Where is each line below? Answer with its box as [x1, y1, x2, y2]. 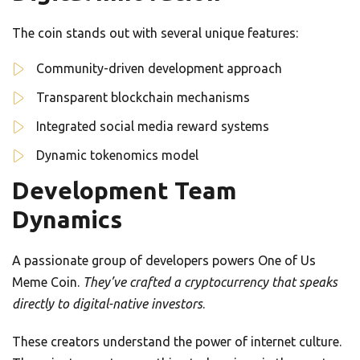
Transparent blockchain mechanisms [36, 90, 250, 105]
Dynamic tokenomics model [36, 148, 198, 163]
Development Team [12, 177, 236, 205]
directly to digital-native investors [12, 297, 202, 312]
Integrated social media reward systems [36, 119, 269, 134]
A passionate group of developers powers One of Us [12, 253, 316, 268]
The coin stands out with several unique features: [12, 26, 298, 41]
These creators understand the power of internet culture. [12, 334, 342, 350]
